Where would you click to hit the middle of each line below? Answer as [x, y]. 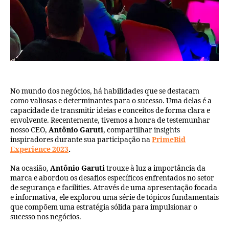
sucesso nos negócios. [46, 217]
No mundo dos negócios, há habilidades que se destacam [105, 91]
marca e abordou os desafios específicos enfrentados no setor [112, 178]
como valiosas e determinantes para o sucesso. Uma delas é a [111, 101]
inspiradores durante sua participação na [81, 140]
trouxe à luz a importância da [155, 168]
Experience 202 [37, 150]
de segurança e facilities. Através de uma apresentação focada [114, 188]
